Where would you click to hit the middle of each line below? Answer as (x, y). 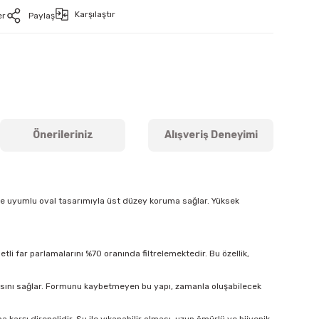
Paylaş (42, 16)
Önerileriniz (63, 135)
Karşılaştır (95, 15)
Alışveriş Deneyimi (211, 135)
